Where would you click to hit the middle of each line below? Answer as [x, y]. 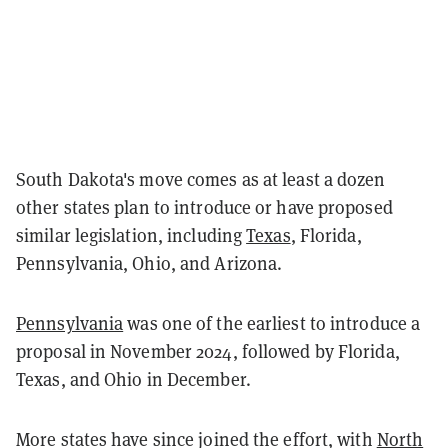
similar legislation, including [131, 235]
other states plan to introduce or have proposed [204, 207]
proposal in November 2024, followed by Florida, [208, 351]
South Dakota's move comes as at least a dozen [201, 179]
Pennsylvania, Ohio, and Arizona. [151, 263]
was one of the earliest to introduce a [272, 323]
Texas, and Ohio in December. [135, 379]
